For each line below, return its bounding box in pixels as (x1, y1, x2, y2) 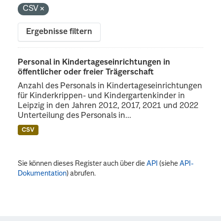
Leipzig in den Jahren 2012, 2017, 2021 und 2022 (18, 102, 199, 110)
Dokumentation (18, 170, 67, 177)
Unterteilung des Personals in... (18, 111, 132, 120)
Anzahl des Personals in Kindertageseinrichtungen (18, 82, 203, 90)
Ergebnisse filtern (26, 28, 93, 36)
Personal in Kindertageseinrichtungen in (18, 58, 171, 67)
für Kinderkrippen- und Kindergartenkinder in (18, 92, 185, 100)
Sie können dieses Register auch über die (18, 160, 147, 167)
